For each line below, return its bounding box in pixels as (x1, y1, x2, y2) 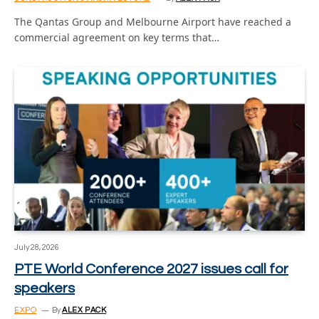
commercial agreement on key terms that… (14, 31, 219, 44)
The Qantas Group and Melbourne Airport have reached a (14, 15, 291, 28)
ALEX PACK (62, 305, 107, 314)
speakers (14, 281, 75, 296)
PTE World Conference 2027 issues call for (14, 261, 288, 276)
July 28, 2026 (14, 243, 59, 251)
